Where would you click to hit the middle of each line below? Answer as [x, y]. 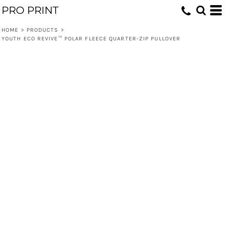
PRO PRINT [30, 10]
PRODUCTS [42, 30]
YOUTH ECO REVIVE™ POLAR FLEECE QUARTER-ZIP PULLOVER [91, 39]
